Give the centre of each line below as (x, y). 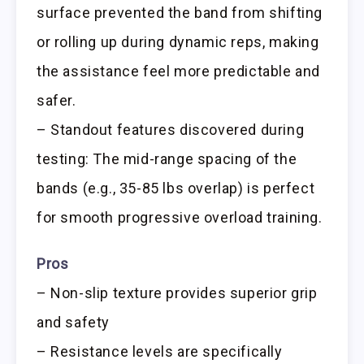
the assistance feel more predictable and (179, 71)
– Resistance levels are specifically (160, 352)
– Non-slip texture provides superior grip (177, 293)
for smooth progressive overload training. (180, 218)
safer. (56, 101)
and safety (73, 323)
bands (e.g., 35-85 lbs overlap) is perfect (176, 188)
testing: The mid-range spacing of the (167, 159)
